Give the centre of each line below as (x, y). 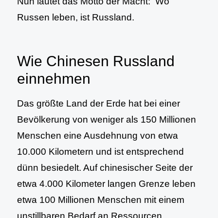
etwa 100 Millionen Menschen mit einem (101, 200)
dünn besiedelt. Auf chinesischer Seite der (105, 168)
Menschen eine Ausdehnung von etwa (98, 136)
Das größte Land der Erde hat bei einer (99, 103)
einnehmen (54, 79)
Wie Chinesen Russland (96, 61)
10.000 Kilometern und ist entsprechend (100, 152)
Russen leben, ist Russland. (76, 17)
